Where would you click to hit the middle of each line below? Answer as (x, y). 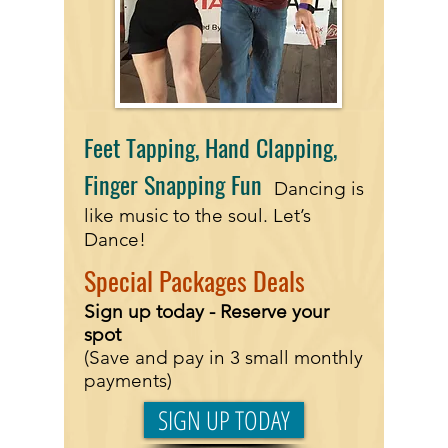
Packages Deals (229, 280)
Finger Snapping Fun (173, 184)
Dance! (115, 239)
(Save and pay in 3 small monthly (223, 357)
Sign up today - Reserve (185, 311)
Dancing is (319, 188)
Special (118, 280)
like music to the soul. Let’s (197, 215)
